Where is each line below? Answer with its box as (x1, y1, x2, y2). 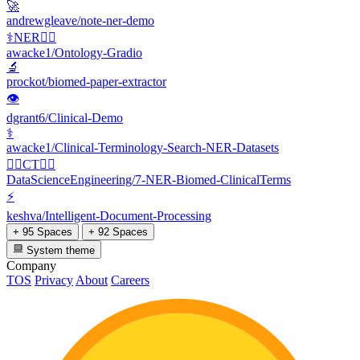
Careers (111, 272, 149, 287)
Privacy (35, 272, 73, 287)
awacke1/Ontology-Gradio (6, 46, 142, 60)
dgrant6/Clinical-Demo (6, 111, 123, 125)
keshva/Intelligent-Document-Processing (6, 209, 211, 223)
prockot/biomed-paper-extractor (6, 75, 166, 89)
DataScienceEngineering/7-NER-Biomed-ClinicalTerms (6, 173, 291, 187)
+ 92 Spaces (88, 226, 148, 239)
